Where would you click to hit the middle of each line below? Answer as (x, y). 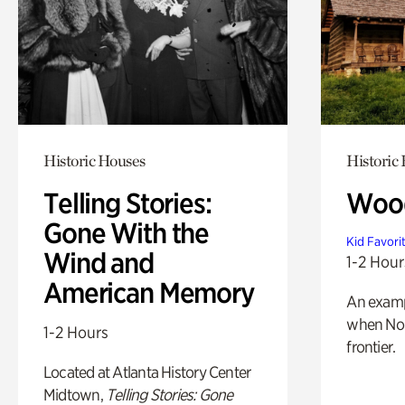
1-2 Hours (76, 332)
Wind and (99, 263)
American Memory (149, 292)
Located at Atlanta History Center (147, 372)
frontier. (371, 346)
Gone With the (127, 233)
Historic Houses (94, 160)
